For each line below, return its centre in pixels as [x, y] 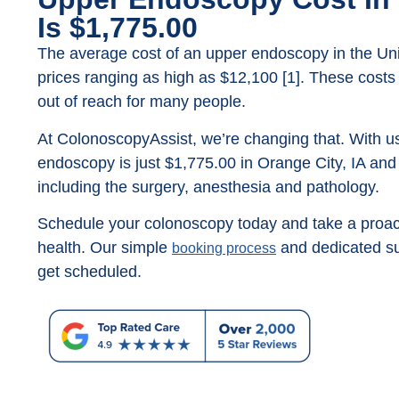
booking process [224, 248]
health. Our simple [105, 248]
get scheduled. [90, 272]
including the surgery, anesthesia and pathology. [208, 187]
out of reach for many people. [142, 102]
